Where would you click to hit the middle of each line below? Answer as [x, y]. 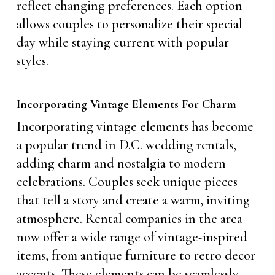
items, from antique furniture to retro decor [136, 255]
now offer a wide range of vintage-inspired [132, 237]
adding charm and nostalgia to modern [121, 163]
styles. [32, 60]
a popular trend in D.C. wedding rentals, [126, 145]
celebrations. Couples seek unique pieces [127, 181]
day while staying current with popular [122, 42]
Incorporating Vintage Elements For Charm [126, 104]
